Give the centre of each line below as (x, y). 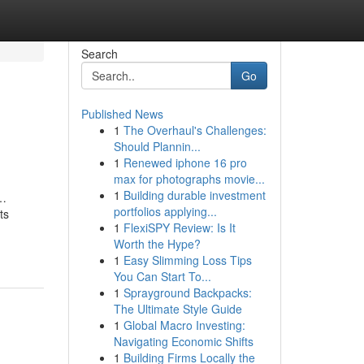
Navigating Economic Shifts (183, 341)
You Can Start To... (162, 276)
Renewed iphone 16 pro (185, 162)
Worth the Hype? (157, 244)
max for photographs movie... (189, 179)
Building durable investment (194, 195)
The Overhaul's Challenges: (195, 130)
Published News (122, 114)
